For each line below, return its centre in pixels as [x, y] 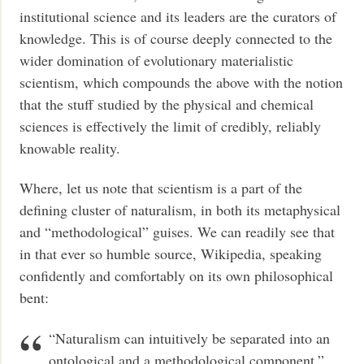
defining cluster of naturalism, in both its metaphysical [180, 210]
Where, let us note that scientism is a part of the [161, 188]
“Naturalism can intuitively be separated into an [190, 338]
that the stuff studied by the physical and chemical [167, 104]
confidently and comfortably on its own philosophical [177, 276]
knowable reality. [70, 147]
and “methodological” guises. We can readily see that [178, 232]
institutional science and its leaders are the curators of [178, 16]
